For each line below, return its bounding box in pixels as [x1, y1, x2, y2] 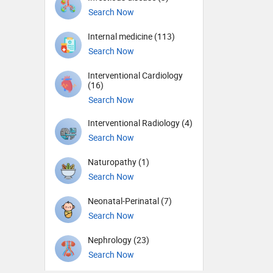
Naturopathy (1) [88, 156, 149, 168]
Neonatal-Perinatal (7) [88, 195, 172, 207]
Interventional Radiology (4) [88, 117, 193, 129]
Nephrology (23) [88, 234, 149, 246]
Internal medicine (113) [88, 30, 175, 43]
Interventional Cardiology [88, 69, 183, 82]
